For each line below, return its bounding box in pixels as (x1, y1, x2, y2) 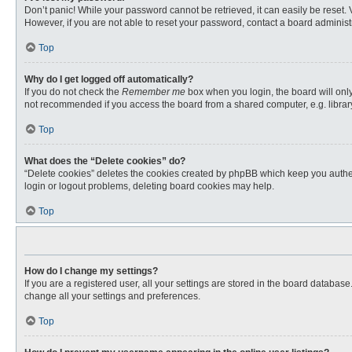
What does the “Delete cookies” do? (24, 156, 185, 167)
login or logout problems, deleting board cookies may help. (24, 181, 274, 192)
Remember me (122, 86, 185, 97)
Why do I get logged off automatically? (24, 74, 193, 85)
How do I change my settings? (24, 266, 158, 277)
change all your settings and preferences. (24, 291, 200, 302)
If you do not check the (24, 86, 122, 97)
